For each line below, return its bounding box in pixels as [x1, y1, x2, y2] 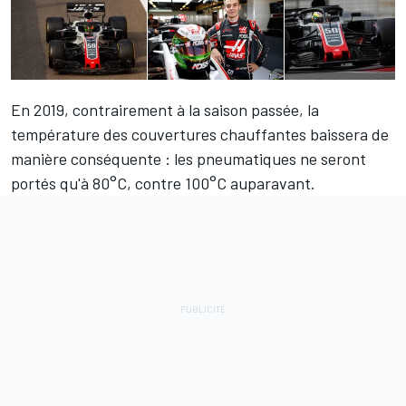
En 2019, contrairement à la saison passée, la [11, 100, 319, 121]
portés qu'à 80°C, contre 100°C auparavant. [11, 173, 315, 194]
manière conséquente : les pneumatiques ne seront [11, 149, 366, 169]
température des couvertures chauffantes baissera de [11, 124, 389, 145]
